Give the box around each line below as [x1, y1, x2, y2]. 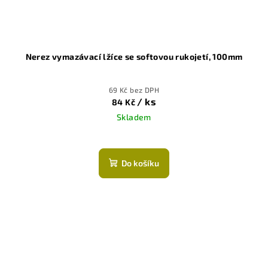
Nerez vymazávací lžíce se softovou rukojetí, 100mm [25, 51, 243, 62]
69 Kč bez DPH [108, 86, 160, 95]
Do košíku [121, 158, 159, 169]
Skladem [117, 112, 151, 123]
